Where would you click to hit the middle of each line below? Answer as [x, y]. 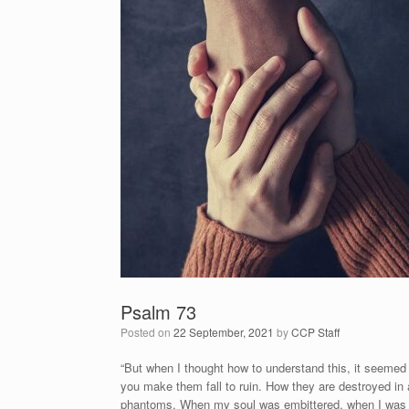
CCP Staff [315, 332]
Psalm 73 [158, 312]
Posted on [151, 332]
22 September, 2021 [224, 332]
